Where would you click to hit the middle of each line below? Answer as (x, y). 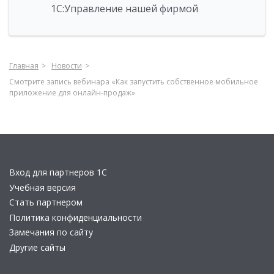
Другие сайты (37, 247)
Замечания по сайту (51, 232)
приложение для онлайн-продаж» (72, 93)
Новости (67, 66)
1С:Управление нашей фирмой (124, 9)
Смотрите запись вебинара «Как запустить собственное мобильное (134, 82)
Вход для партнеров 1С (58, 172)
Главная (24, 66)
